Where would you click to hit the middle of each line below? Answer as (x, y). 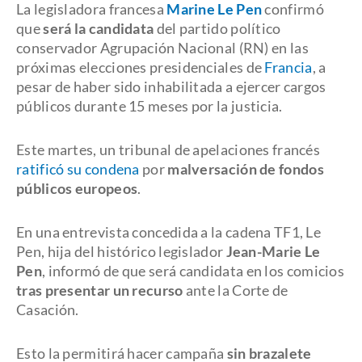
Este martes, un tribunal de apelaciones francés (168, 149)
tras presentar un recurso (100, 290)
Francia (288, 67)
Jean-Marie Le (273, 251)
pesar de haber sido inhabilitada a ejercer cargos (171, 86)
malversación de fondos (246, 169)
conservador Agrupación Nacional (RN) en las (162, 48)
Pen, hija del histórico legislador (121, 251)
